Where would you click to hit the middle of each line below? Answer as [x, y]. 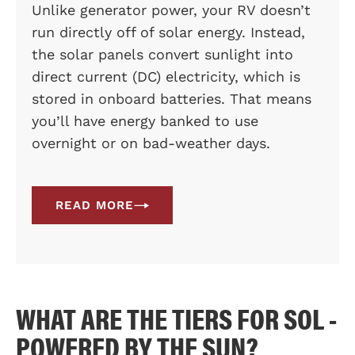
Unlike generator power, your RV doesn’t [171, 10]
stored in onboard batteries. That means [172, 99]
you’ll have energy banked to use [145, 121]
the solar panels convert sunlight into [162, 54]
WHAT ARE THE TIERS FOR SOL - [176, 318]
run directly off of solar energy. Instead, [168, 32]
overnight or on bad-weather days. [151, 143]
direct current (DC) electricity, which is [166, 76]
